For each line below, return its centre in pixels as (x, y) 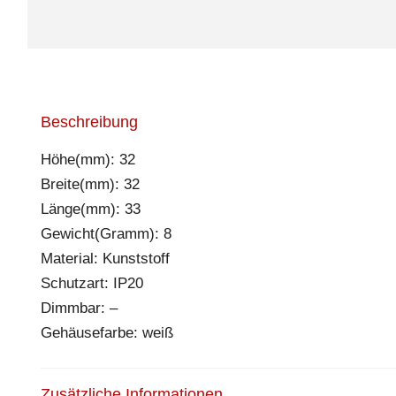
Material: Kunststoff (105, 258)
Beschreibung (89, 122)
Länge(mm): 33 (91, 209)
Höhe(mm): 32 (88, 159)
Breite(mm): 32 (90, 184)
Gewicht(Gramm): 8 (106, 233)
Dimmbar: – (79, 308)
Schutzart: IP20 (92, 283)
